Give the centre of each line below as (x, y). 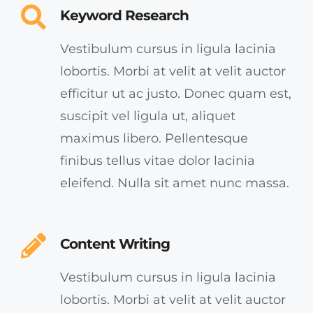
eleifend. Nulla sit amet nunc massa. (175, 183)
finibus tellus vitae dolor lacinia (158, 160)
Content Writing (115, 243)
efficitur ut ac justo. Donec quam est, (176, 93)
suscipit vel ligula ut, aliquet (148, 116)
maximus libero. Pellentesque (154, 138)
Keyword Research (124, 15)
